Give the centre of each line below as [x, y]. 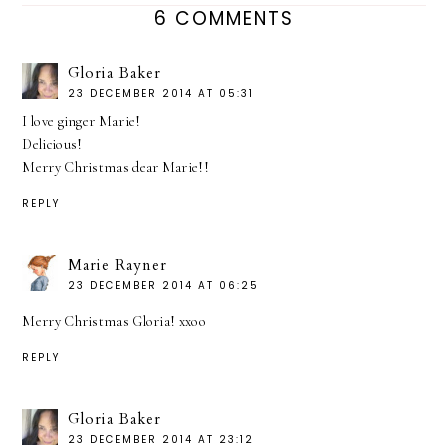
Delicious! [52, 145]
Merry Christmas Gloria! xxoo [114, 322]
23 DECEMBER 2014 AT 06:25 [164, 286]
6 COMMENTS [224, 19]
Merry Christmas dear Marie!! [115, 168]
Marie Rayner [118, 265]
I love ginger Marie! [81, 122]
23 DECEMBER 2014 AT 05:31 [161, 94]
